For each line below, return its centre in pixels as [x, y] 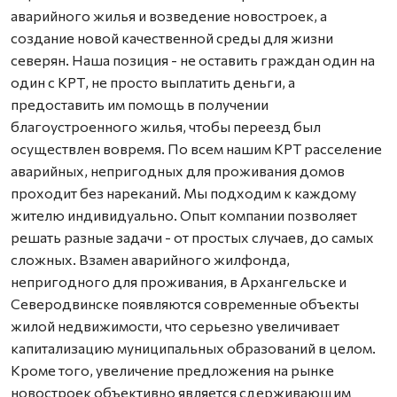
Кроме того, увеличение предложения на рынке [172, 370]
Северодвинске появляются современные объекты [185, 304]
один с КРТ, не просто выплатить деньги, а [153, 82]
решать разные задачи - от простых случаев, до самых [192, 237]
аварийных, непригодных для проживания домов [178, 171]
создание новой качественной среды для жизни [172, 38]
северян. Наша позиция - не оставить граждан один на [193, 60]
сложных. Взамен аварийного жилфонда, [150, 260]
